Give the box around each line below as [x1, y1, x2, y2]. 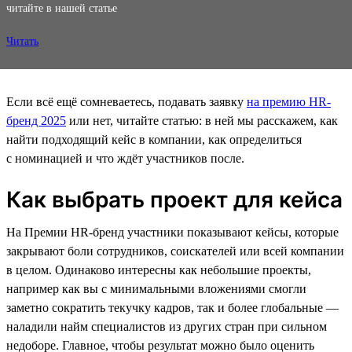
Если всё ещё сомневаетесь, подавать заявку [6, 94, 247, 108]
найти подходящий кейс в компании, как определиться [6, 132, 302, 146]
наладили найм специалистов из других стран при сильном [6, 319, 327, 333]
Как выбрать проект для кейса [6, 185, 343, 213]
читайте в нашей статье [6, 2, 117, 14]
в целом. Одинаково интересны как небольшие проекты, [6, 262, 311, 277]
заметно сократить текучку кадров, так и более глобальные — [6, 300, 339, 314]
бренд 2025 [6, 113, 66, 127]
